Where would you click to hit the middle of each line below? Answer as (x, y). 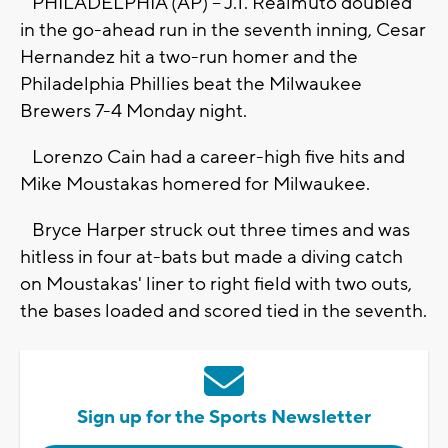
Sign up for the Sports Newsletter (224, 417)
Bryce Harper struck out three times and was (215, 230)
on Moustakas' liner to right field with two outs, (216, 284)
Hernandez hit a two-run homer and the (189, 57)
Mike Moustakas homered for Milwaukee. (195, 184)
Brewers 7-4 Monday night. (133, 111)
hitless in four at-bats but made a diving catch (211, 257)
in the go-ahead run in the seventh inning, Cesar (223, 30)
